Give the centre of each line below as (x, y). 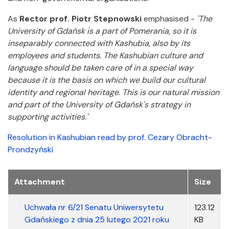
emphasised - (169, 19)
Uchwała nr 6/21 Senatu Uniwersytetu (94, 207)
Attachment (40, 182)
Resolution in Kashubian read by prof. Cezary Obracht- (110, 137)
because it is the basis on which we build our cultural (107, 80)
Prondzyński (30, 150)
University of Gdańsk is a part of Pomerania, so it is (102, 31)
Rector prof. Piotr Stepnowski (81, 19)
